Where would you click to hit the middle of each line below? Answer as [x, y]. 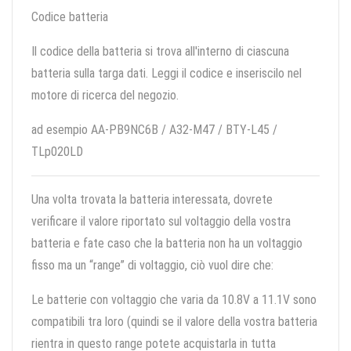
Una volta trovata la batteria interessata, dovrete [152, 200]
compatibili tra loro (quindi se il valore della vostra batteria [174, 322]
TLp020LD [57, 152]
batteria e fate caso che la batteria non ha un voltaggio [167, 244]
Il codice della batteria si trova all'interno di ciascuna [160, 52]
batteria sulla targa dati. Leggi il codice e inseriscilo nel [166, 74]
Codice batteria [70, 17]
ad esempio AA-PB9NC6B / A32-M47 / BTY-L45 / [154, 130]
